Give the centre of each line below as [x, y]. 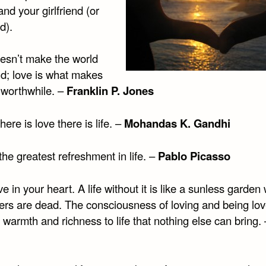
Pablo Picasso [194, 156]
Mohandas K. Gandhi [177, 123]
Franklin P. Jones [110, 91]
